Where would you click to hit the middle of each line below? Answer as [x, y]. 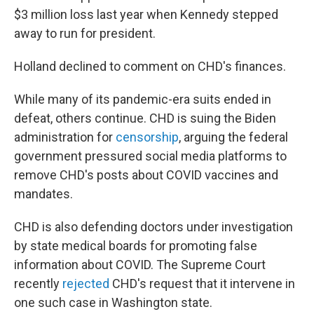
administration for [65, 137]
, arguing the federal [233, 137]
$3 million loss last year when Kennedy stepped [146, 14]
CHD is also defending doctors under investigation [153, 227]
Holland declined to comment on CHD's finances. [150, 66]
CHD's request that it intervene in [202, 284]
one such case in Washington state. [113, 302]
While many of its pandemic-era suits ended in [143, 99]
